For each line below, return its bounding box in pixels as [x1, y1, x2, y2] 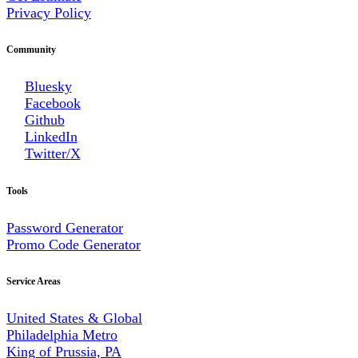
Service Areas [6, 275, 61, 287]
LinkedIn [24, 129, 78, 145]
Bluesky [24, 78, 72, 95]
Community [6, 44, 56, 56]
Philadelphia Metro [6, 326, 117, 343]
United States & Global [6, 309, 142, 326]
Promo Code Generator [6, 236, 141, 253]
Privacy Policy [6, 5, 91, 22]
